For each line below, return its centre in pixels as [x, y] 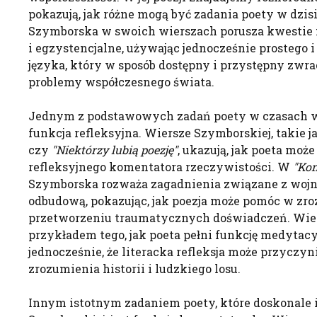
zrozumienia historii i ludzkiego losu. [134, 269]
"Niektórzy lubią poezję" [115, 150]
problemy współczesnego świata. [121, 82]
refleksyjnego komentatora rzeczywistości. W [161, 167]
